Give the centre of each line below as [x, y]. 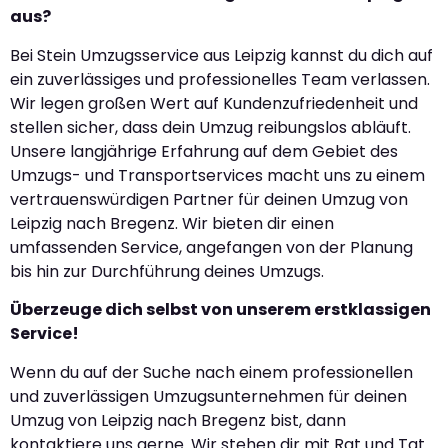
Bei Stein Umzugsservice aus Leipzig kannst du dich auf [221, 55]
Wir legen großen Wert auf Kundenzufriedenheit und [214, 103]
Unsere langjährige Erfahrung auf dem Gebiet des [204, 151]
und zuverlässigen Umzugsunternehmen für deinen [208, 396]
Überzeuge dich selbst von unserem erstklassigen [220, 310]
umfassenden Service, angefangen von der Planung [211, 247]
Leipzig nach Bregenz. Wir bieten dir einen [172, 223]
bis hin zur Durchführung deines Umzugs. [167, 271]
